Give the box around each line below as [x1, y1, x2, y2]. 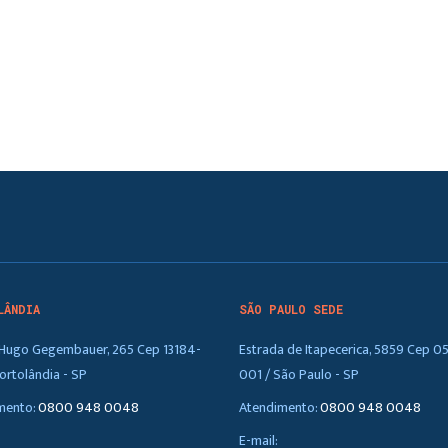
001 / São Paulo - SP [239, 362, 359, 386]
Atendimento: [239, 395, 320, 419]
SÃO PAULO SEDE [239, 302, 343, 317]
